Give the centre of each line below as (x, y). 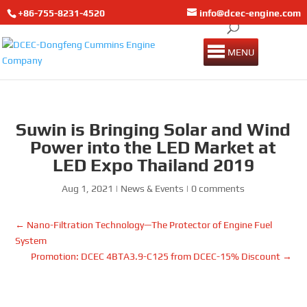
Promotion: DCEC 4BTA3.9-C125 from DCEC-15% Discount (155, 257)
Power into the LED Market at (153, 148)
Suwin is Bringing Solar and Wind (153, 130)
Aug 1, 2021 (88, 189)
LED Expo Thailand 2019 (153, 165)
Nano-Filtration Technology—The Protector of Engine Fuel (150, 225)
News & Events (152, 189)
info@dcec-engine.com (250, 13)
